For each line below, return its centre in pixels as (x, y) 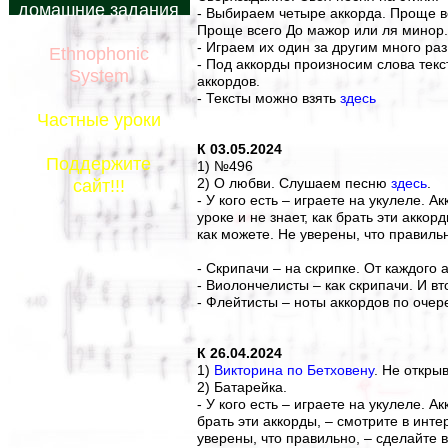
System (98, 76)
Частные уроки (98, 120)
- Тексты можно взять (268, 98)
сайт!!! (98, 186)
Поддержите (98, 164)
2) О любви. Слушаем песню (294, 183)
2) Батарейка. (242, 387)
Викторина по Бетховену (294, 370)
